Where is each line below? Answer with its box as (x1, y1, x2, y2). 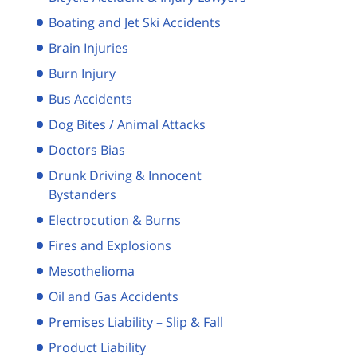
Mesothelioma (49, 261, 135, 280)
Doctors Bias (49, 140, 125, 159)
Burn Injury (49, 64, 116, 82)
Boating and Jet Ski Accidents (49, 13, 221, 31)
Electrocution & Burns (49, 210, 181, 229)
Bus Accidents (49, 89, 132, 108)
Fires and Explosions (49, 236, 171, 254)
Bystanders (49, 185, 116, 203)
